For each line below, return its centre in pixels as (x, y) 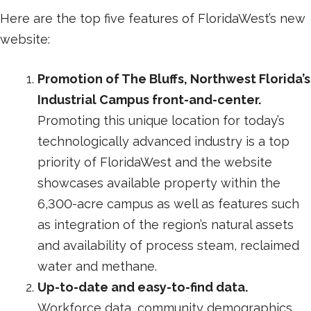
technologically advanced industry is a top (163, 141)
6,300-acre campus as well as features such (168, 203)
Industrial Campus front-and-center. (149, 99)
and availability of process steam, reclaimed (168, 245)
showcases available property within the (159, 183)
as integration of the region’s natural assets (166, 224)
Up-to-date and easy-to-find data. (143, 287)
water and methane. (97, 266)
